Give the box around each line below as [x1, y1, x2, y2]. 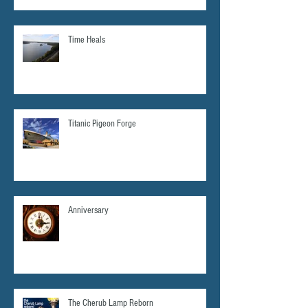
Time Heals [68, 34, 105, 45]
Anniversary [68, 204, 109, 216]
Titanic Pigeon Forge [68, 118, 136, 129]
